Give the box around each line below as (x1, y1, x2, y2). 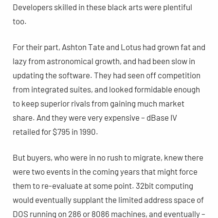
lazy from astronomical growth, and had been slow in (12, 55, 195, 66)
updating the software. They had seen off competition (12, 70, 200, 80)
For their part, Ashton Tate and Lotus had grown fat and (12, 41, 205, 52)
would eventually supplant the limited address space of (12, 194, 204, 204)
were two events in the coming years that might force (12, 166, 198, 176)
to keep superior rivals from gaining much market (12, 98, 184, 108)
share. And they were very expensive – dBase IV (12, 112, 177, 122)
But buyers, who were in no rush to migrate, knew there (12, 152, 203, 162)
